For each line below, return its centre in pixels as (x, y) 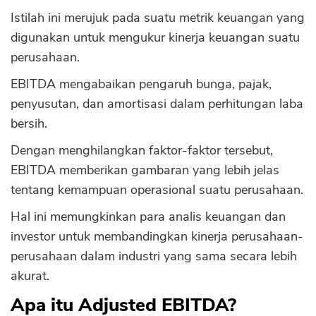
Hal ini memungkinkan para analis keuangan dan (148, 217)
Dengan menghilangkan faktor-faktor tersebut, (142, 150)
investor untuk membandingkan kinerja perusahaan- (157, 236)
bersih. (29, 123)
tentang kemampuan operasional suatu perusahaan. (157, 190)
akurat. (30, 276)
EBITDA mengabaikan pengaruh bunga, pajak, (141, 84)
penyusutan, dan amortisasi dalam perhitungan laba (157, 104)
